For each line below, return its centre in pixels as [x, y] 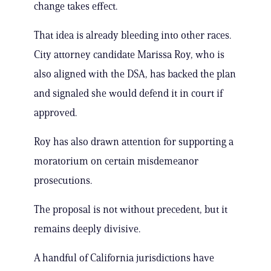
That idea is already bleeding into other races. [132, 35]
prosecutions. [63, 181]
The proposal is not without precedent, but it [131, 210]
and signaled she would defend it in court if [128, 93]
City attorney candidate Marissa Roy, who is [129, 55]
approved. [55, 113]
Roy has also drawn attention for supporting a [134, 142]
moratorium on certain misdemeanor [116, 161]
